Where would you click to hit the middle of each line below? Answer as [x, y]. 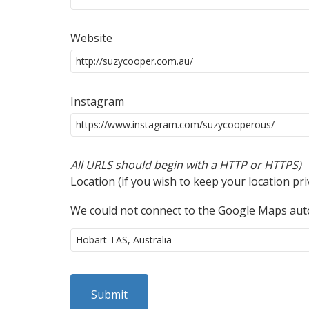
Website [91, 38]
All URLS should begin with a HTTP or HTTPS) [186, 165]
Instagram [97, 101]
